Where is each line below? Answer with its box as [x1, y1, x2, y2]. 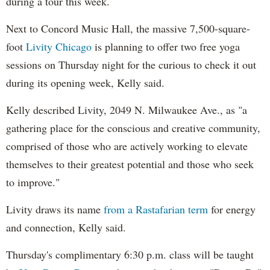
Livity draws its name [6, 201, 104, 216]
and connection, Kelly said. [6, 219, 126, 234]
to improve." [6, 174, 60, 189]
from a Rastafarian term [104, 201, 208, 216]
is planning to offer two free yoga [92, 39, 240, 54]
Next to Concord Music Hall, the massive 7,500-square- [6, 20, 250, 36]
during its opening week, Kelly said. [6, 75, 165, 90]
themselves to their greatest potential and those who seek [6, 156, 254, 171]
